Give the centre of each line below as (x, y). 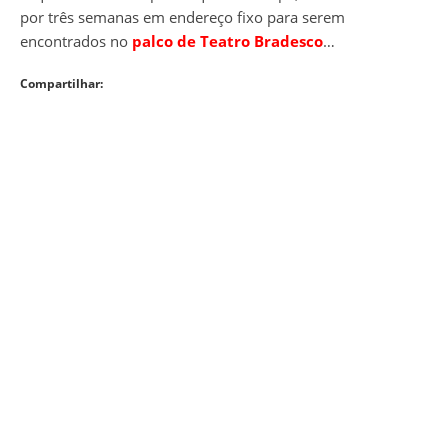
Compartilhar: (61, 83)
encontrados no (76, 40)
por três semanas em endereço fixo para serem (182, 16)
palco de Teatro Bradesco (227, 40)
